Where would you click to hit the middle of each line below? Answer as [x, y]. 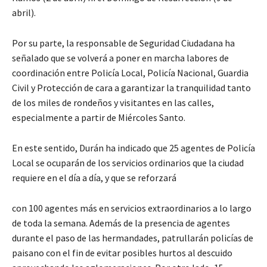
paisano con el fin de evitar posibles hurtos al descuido [122, 252]
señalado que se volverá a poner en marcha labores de [120, 58]
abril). [24, 12]
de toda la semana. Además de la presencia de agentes [121, 223]
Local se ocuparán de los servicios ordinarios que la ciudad [128, 162]
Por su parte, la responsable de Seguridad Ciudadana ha [123, 43]
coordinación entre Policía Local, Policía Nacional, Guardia [130, 72]
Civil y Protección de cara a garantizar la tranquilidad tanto [131, 87]
